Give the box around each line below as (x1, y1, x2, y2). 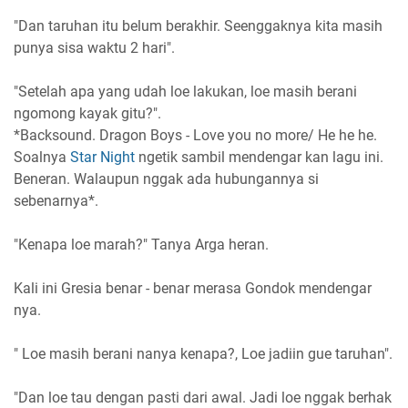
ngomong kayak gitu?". (14, 105, 161, 123)
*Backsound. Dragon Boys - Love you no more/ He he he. (14, 127, 377, 145)
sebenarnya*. (14, 192, 98, 210)
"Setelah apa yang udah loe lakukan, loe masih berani (14, 83, 357, 101)
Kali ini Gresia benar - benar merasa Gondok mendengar (14, 280, 372, 298)
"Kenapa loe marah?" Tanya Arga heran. (14, 236, 269, 254)
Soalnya (14, 148, 70, 167)
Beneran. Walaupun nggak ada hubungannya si (14, 170, 319, 189)
